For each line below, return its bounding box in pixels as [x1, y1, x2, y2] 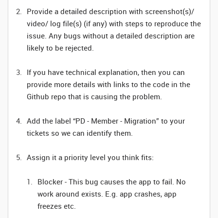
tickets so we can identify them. [27, 128, 133, 138]
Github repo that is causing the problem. [27, 91, 162, 101]
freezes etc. [37, 201, 76, 211]
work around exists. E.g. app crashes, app [37, 189, 177, 199]
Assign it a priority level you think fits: [27, 152, 154, 162]
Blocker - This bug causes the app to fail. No [37, 177, 186, 186]
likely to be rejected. [27, 43, 94, 53]
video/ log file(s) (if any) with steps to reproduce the [27, 18, 201, 28]
